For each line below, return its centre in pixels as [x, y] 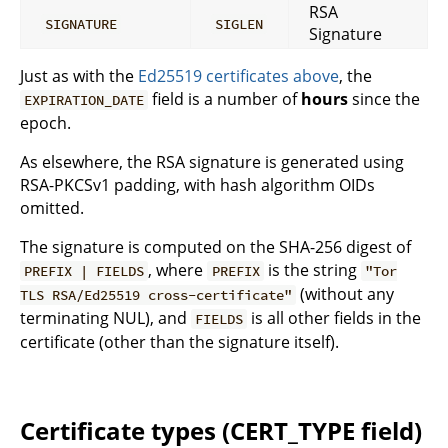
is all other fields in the [334, 318]
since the [384, 99]
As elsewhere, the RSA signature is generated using [212, 162]
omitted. [52, 208]
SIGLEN [239, 24]
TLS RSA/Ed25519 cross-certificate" [156, 295]
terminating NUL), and [105, 318]
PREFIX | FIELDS [84, 271]
